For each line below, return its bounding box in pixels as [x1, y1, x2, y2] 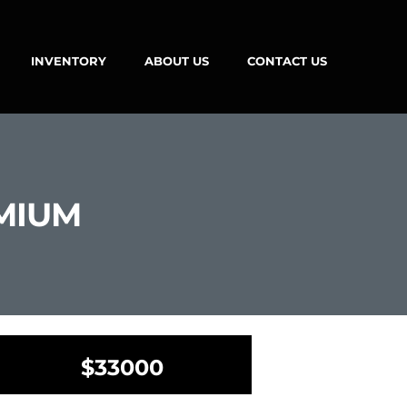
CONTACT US [246, 54, 327, 68]
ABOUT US [144, 54, 209, 68]
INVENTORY [30, 54, 106, 68]
